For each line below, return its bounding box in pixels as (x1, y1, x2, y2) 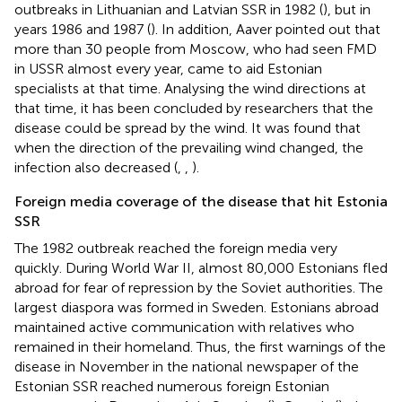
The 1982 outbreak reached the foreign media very (14, 239, 337, 257)
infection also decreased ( (14, 158, 178, 176)
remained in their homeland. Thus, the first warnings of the (14, 337, 386, 355)
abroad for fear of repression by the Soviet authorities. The (14, 278, 383, 296)
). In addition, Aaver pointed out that (151, 20, 380, 38)
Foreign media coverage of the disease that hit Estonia (14, 192, 388, 210)
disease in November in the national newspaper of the (14, 357, 359, 375)
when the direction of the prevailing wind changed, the (14, 138, 363, 156)
